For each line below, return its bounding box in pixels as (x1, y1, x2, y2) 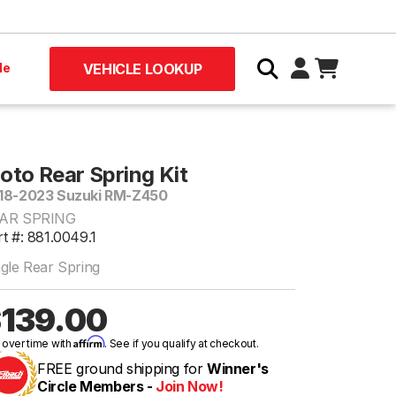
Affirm (73, 335, 105, 348)
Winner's (207, 360, 269, 377)
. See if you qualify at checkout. (104, 337, 259, 350)
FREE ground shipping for (37, 360, 207, 377)
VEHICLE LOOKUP (82, 60, 202, 78)
